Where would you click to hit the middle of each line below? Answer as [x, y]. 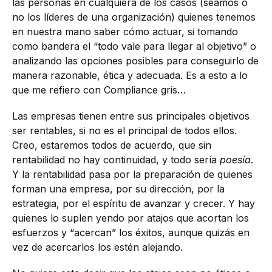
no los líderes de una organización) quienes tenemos [134, 17]
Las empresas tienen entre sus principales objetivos [131, 116]
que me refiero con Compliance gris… [99, 90]
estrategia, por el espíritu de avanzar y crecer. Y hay [134, 203]
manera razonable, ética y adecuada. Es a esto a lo [130, 75]
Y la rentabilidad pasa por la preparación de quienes [132, 174]
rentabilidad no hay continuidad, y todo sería [116, 159]
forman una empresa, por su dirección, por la [118, 189]
